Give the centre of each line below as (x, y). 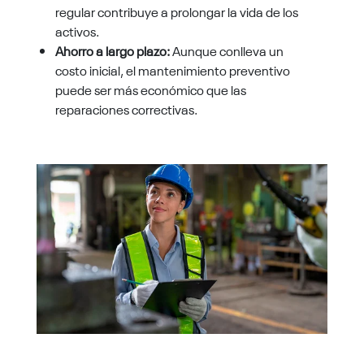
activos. (78, 30)
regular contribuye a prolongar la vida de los (177, 11)
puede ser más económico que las (151, 89)
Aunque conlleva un (227, 50)
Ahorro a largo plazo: (113, 50)
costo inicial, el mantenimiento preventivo (173, 69)
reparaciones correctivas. (127, 108)
